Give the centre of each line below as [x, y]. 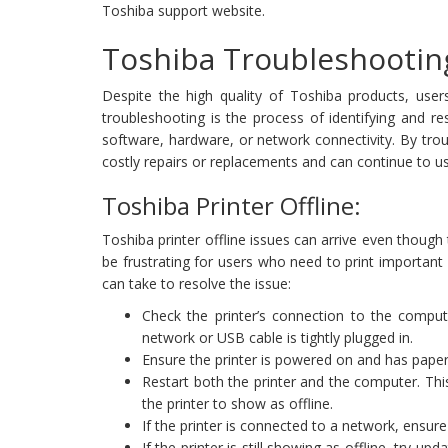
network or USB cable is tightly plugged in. [277, 338]
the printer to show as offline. [237, 404]
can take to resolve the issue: [196, 284]
